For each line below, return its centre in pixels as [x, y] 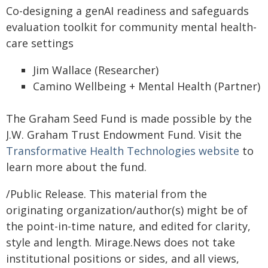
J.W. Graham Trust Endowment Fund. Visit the [124, 135]
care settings [40, 43]
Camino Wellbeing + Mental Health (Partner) [147, 86]
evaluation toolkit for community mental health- [131, 27]
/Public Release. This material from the [106, 194]
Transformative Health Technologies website [123, 151]
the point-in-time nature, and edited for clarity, [128, 226]
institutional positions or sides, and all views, [123, 258]
